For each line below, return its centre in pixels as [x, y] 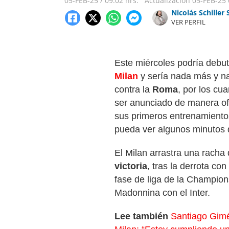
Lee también [143, 216]
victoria [131, 166]
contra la [132, 89]
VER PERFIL [188, 22]
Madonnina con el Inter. [162, 193]
